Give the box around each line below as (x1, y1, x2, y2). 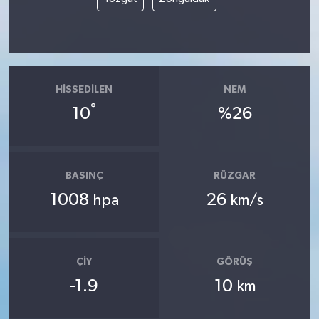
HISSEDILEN (56, 84, 113, 95)
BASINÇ (65, 170, 103, 181)
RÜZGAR (214, 170, 256, 181)
